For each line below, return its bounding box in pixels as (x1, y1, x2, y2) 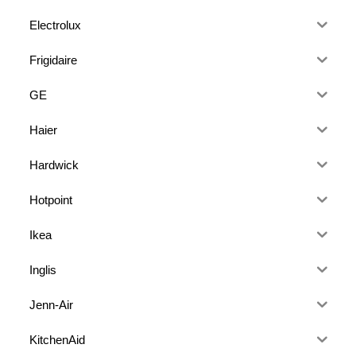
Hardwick (29, 157, 79, 172)
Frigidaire (29, 52, 78, 67)
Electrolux (29, 17, 82, 32)
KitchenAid (29, 332, 86, 346)
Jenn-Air (29, 297, 74, 311)
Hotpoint (29, 192, 73, 207)
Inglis (29, 262, 57, 277)
